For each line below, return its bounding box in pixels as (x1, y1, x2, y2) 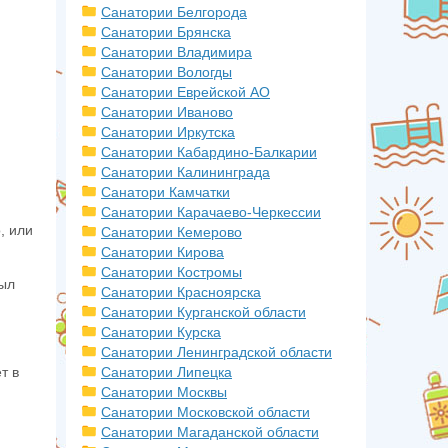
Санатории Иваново (101, 104, 233, 120)
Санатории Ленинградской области (101, 344, 332, 360)
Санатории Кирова (101, 244, 224, 260)
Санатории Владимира (101, 44, 252, 60)
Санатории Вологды (101, 64, 232, 80)
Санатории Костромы (101, 264, 242, 280)
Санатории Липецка (101, 364, 232, 380)
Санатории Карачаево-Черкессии (101, 204, 321, 220)
